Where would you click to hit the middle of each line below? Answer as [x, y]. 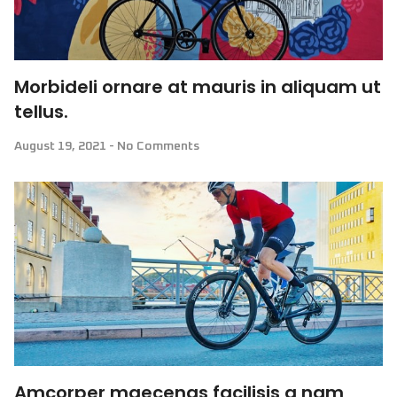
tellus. [41, 112]
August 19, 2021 [62, 146]
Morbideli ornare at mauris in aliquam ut [198, 87]
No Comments [157, 146]
